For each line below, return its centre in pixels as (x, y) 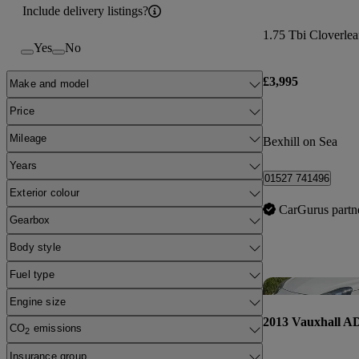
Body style (35, 248)
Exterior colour (44, 193)
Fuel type (32, 275)
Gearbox (30, 220)
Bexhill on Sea (300, 141)
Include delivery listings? (85, 10)
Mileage (28, 139)
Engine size (38, 302)
